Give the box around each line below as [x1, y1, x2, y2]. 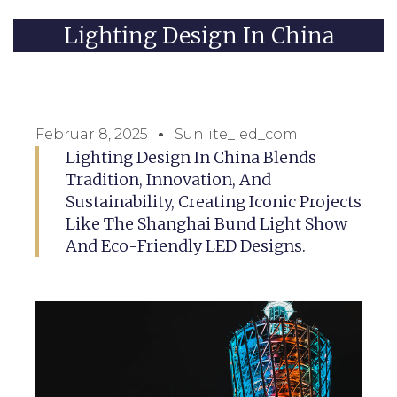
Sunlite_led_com [174, 125, 298, 143]
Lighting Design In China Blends [65, 146, 316, 167]
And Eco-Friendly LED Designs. [65, 235, 306, 256]
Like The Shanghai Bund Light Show [65, 213, 347, 234]
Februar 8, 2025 [35, 125, 148, 143]
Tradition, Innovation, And [65, 168, 271, 190]
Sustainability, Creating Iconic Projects [65, 191, 362, 212]
